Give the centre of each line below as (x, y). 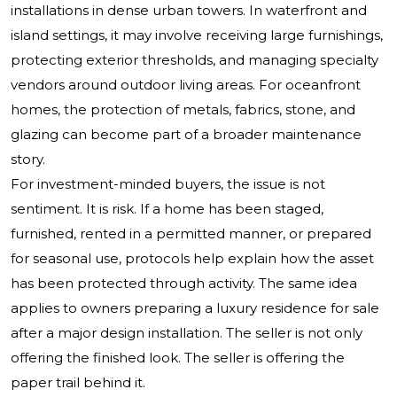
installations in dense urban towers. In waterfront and (189, 11)
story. (28, 160)
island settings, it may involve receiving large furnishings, (197, 35)
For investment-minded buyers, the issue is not (168, 184)
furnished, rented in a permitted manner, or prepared (191, 234)
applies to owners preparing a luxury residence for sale (195, 308)
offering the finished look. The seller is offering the (178, 358)
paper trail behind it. (78, 383)
